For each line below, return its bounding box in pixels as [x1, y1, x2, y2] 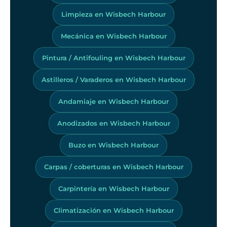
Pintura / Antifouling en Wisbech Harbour [42, 53, 185, 62]
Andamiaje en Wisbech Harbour [58, 97, 169, 105]
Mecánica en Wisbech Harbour [60, 31, 167, 40]
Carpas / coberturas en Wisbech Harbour [44, 162, 183, 171]
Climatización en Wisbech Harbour [53, 206, 174, 214]
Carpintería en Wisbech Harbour [58, 184, 169, 193]
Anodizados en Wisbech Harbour [57, 119, 170, 127]
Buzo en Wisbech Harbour [68, 140, 159, 149]
